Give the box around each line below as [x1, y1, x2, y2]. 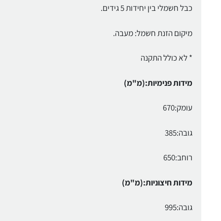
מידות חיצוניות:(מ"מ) [121, 177, 192, 188]
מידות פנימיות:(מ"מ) [123, 77, 192, 88]
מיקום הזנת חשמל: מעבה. [112, 27, 192, 38]
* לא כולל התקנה [140, 52, 192, 64]
